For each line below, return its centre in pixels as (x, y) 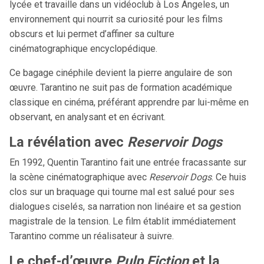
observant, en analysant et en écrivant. (88, 117)
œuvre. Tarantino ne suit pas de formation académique (121, 88)
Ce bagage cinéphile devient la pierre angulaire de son (121, 73)
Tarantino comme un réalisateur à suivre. (92, 236)
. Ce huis (229, 177)
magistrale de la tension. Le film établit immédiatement (123, 221)
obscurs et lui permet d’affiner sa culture (92, 34)
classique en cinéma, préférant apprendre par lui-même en (129, 102)
